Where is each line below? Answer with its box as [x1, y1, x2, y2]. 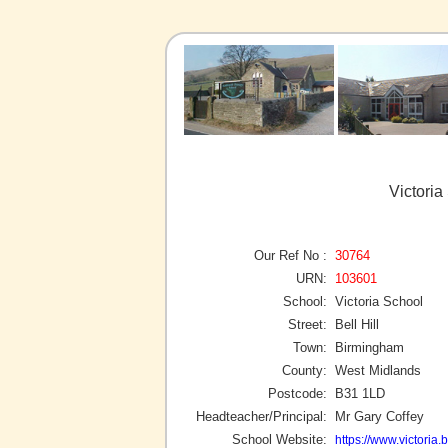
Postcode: [268, 385, 327, 401]
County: [282, 362, 327, 378]
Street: [288, 316, 327, 332]
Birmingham [335, 339, 404, 355]
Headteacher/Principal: [196, 408, 327, 424]
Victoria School [335, 293, 423, 309]
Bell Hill [335, 316, 379, 332]
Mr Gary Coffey [335, 408, 424, 424]
